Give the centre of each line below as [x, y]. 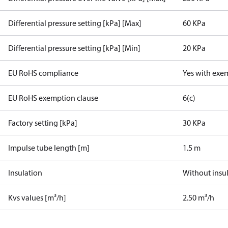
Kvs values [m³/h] [37, 197]
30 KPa [194, 123]
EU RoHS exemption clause [53, 98]
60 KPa [194, 23]
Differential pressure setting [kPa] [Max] [75, 23]
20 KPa [194, 48]
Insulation [25, 173]
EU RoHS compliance [43, 73]
